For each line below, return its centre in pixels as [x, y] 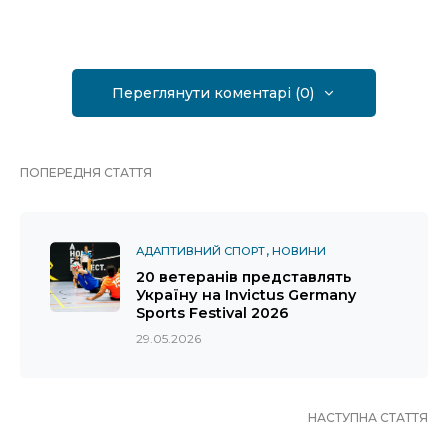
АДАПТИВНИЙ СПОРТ [200, 251]
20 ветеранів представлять [243, 277]
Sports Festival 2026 [212, 313]
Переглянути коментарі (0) [213, 93]
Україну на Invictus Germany [246, 295]
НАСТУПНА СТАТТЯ [368, 418]
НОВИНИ [299, 251]
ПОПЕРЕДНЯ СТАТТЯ [86, 173]
